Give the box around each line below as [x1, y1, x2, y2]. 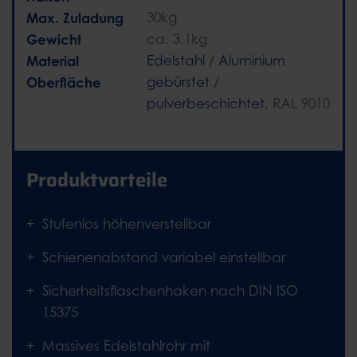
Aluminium [218, 53, 285, 69]
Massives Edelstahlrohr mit [42, 338, 210, 355]
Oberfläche [26, 74, 101, 92]
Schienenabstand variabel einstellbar [42, 249, 285, 266]
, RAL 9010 [265, 96, 330, 112]
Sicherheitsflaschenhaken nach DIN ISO [42, 283, 298, 300]
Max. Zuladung [26, 10, 124, 27]
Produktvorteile [26, 165, 167, 196]
